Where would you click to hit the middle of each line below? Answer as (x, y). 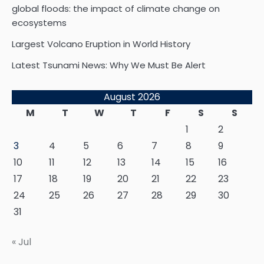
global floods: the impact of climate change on (116, 9)
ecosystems (39, 23)
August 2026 (132, 97)
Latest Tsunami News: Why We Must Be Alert (109, 65)
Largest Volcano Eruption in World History (101, 44)
